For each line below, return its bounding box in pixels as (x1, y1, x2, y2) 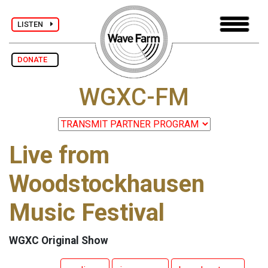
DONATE (17, 55, 53, 64)
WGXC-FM (79, 83, 189, 112)
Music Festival (9, 199, 165, 227)
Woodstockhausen (9, 170, 205, 199)
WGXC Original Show (9, 234, 108, 247)
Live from (9, 141, 109, 170)
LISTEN (17, 19, 50, 29)
